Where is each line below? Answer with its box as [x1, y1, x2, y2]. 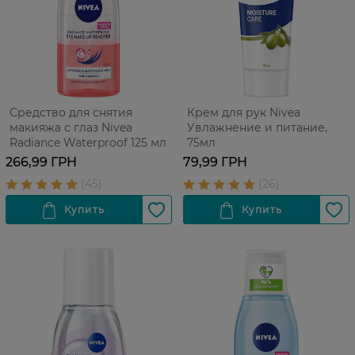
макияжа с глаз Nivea [10, 120, 132, 136]
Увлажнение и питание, [187, 120, 327, 136]
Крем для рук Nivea [187, 105, 300, 120]
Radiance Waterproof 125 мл [10, 136, 166, 151]
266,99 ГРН [6, 155, 77, 170]
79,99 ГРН [183, 155, 247, 170]
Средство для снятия [10, 105, 132, 120]
